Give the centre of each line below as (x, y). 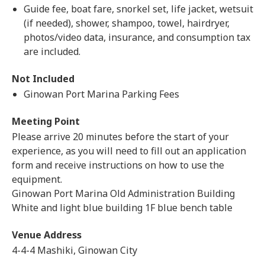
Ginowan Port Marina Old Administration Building (123, 193)
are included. (52, 51)
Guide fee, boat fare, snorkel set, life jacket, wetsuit (138, 9)
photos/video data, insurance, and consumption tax (137, 37)
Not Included (43, 79)
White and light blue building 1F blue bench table (122, 208)
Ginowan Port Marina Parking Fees (101, 94)
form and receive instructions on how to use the (118, 165)
